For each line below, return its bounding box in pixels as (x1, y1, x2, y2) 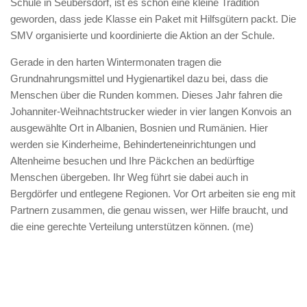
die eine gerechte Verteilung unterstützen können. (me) (10, 221, 254, 232)
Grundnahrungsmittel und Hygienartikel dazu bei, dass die (10, 73, 268, 84)
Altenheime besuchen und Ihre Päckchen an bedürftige (10, 155, 254, 167)
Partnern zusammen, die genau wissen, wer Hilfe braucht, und (10, 204, 288, 216)
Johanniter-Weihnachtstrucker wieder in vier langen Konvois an (10, 106, 291, 117)
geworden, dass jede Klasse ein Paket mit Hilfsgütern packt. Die (10, 13, 296, 25)
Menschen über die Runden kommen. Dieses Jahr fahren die (10, 89, 282, 101)
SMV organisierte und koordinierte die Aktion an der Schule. (10, 29, 275, 41)
